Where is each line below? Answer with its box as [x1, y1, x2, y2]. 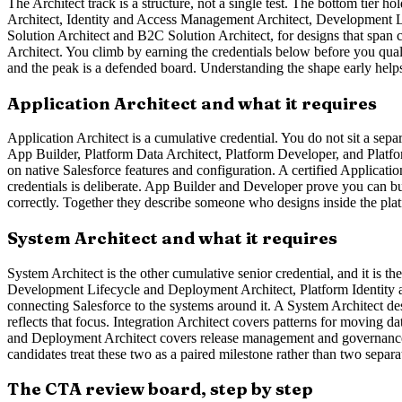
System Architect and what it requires [7, 228, 337, 249]
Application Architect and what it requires [7, 92, 377, 114]
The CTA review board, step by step [7, 379, 313, 400]
